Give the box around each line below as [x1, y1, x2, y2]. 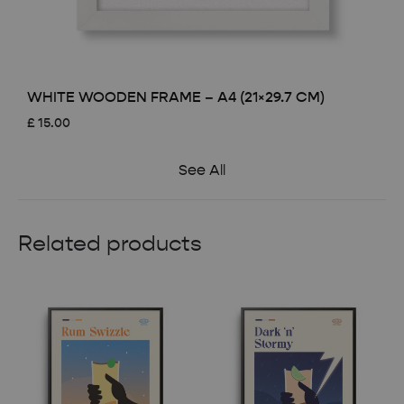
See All [179, 161, 225, 180]
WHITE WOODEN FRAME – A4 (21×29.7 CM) [27, 87, 325, 107]
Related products [18, 230, 202, 258]
